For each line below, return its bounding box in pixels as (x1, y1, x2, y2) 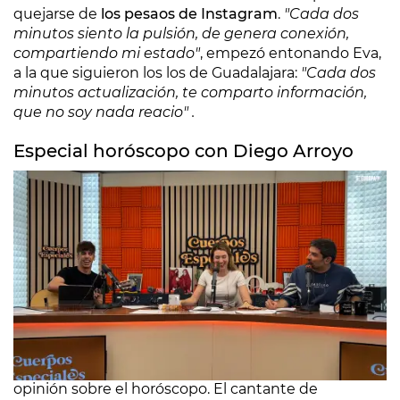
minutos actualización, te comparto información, (13, 84, 367, 101)
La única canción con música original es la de (13, 341, 335, 358)
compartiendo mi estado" (13, 45, 200, 62)
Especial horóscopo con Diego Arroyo (13, 140, 354, 162)
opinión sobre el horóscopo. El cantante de (13, 380, 318, 397)
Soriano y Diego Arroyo (13, 361, 179, 378)
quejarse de (13, 5, 97, 22)
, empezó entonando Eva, (200, 45, 381, 62)
